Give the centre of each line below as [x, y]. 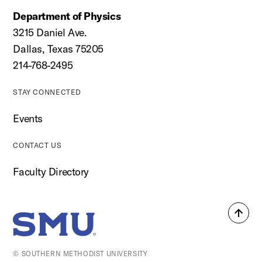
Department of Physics [67, 16]
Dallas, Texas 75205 [58, 49]
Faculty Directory [51, 172]
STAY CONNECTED [47, 92]
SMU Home [58, 233]
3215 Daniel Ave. [50, 32]
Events [28, 118]
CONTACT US [37, 145]
